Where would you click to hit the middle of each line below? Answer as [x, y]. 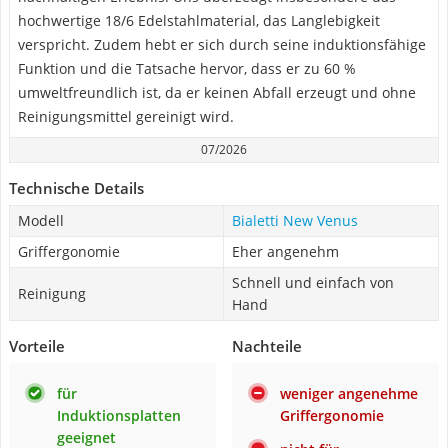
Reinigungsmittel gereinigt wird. [126, 116]
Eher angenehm [285, 251]
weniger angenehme [349, 393]
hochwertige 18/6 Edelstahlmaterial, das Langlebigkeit [199, 20]
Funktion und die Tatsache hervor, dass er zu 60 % [187, 68]
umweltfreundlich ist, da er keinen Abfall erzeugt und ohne [217, 92]
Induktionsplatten [119, 415]
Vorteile [37, 346]
